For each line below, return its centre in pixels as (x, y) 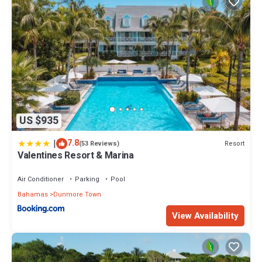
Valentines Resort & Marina (76, 156)
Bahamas (33, 195)
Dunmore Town (77, 195)
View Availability (205, 216)
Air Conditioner (41, 180)
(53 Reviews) (99, 144)
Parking (87, 180)
